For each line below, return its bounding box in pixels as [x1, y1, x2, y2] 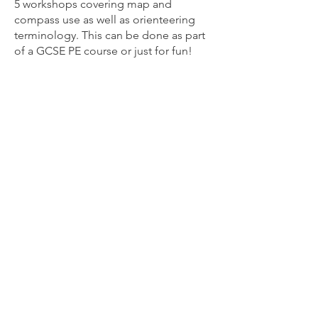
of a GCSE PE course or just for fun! [14, 44, 192, 57]
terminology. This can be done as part [14, 28, 205, 42]
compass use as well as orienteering [14, 13, 195, 26]
